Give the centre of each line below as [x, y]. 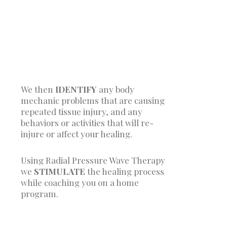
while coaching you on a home [80, 182]
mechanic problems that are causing [92, 100]
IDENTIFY [76, 89]
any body [115, 89]
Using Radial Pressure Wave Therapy [93, 160]
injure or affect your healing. [76, 134]
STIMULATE [59, 171]
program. [39, 193]
